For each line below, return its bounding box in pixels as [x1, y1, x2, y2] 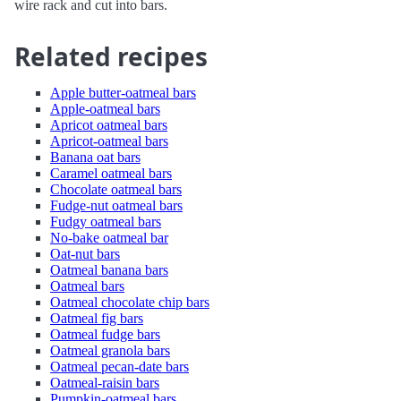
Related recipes [14, 39, 208, 73]
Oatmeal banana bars [50, 262, 168, 277]
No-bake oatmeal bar [50, 230, 168, 245]
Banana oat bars [50, 149, 141, 165]
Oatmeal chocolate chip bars [50, 294, 209, 310]
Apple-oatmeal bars [50, 101, 160, 116]
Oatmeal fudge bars [50, 327, 160, 342]
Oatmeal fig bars [50, 311, 143, 326]
